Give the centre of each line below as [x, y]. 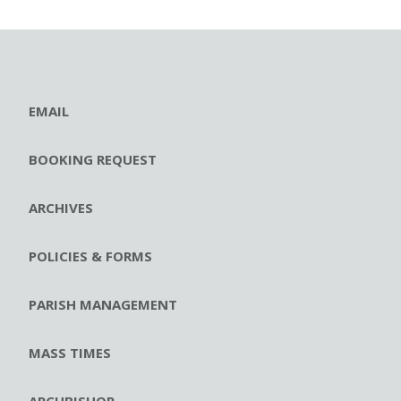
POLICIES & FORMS [90, 256]
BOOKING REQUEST [93, 160]
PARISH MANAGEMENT [103, 305]
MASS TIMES [70, 353]
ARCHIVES [61, 208]
